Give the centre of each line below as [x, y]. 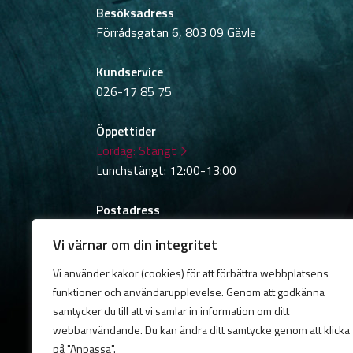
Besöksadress [135, 13]
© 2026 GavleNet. [143, 288]
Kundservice [130, 72]
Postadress [128, 210]
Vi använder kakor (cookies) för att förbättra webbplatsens [191, 273]
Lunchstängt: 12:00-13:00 [166, 171]
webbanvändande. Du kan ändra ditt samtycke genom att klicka [201, 330]
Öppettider [126, 131]
